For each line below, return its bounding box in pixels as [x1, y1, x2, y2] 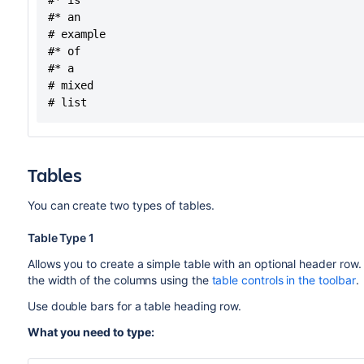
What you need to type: [27, 325, 154, 339]
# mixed [47, 79, 93, 92]
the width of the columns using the [27, 273, 212, 287]
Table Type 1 [27, 231, 94, 245]
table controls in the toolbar [211, 273, 356, 287]
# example [47, 28, 106, 41]
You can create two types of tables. [27, 198, 214, 212]
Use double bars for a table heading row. [27, 299, 242, 313]
